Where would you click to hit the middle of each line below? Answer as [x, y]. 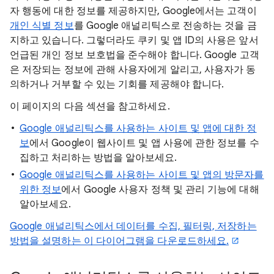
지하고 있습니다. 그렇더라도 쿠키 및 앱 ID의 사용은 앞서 [134, 40]
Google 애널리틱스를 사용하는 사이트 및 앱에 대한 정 [138, 128]
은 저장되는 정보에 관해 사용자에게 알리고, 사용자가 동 [133, 70]
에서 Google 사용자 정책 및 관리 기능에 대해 [160, 190]
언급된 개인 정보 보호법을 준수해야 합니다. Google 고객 [135, 55]
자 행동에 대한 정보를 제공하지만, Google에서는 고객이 [133, 11]
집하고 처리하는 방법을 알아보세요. [98, 158]
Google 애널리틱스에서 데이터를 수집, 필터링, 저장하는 [133, 226]
